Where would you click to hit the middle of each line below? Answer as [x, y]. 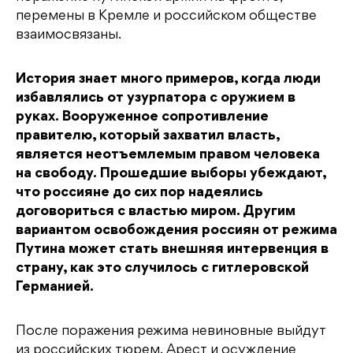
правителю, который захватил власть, [148, 136]
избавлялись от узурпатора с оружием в [156, 98]
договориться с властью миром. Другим [156, 212]
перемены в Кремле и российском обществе [166, 16]
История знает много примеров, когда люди [168, 79]
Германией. [55, 287]
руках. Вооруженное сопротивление [142, 117]
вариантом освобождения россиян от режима [176, 230]
